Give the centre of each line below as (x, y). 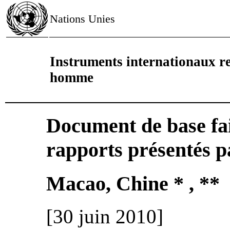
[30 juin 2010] (105, 217)
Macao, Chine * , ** (133, 183)
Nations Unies (82, 19)
